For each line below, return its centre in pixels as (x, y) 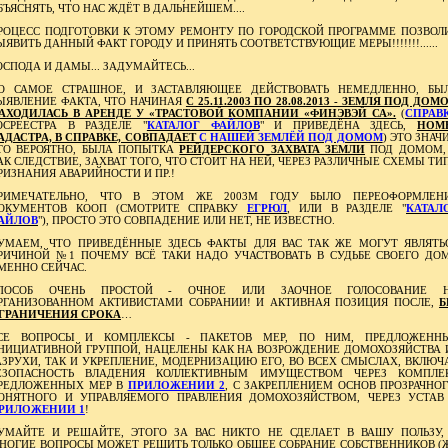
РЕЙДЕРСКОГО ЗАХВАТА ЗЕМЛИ (272, 149)
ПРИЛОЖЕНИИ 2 (176, 385)
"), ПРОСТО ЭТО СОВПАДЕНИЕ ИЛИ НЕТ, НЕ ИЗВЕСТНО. (186, 220)
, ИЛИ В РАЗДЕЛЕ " (346, 208)
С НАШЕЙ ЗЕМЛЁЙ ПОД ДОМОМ (290, 137)
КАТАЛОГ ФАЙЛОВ (203, 125)
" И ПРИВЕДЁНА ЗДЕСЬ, (338, 125)
